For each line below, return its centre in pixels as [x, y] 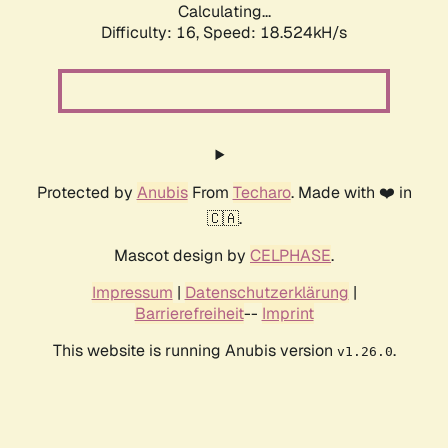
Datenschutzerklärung [266, 293]
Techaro [261, 193]
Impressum [132, 293]
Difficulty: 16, [152, 33]
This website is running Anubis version [194, 351]
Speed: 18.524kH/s [275, 33]
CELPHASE [290, 256]
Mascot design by [182, 256]
